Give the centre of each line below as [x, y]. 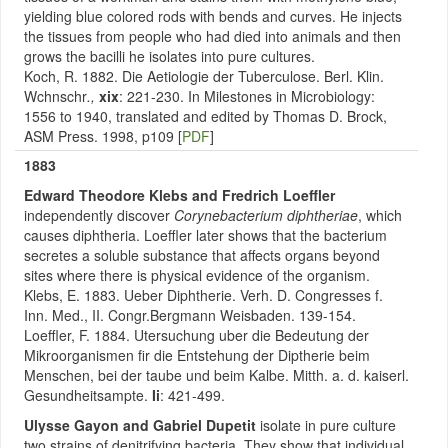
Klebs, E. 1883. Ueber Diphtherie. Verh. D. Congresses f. [203, 295]
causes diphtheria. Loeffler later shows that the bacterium [205, 235]
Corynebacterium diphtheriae [266, 215]
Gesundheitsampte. [88, 395]
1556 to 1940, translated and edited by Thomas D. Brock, [205, 116]
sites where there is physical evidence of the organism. [197, 275]
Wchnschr [55, 96]
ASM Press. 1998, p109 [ [103, 136]
